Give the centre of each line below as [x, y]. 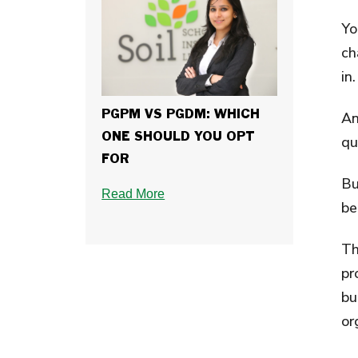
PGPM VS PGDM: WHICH [181, 114]
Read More [133, 193]
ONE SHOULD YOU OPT [179, 137]
